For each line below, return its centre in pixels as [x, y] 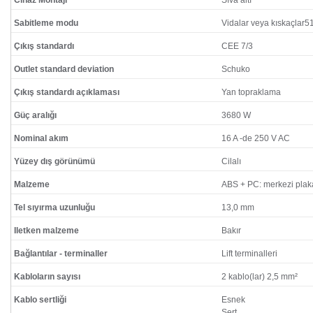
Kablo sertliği [40, 300]
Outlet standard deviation [64, 69]
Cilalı [231, 161]
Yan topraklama [251, 92]
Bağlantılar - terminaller [61, 254]
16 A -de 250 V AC [256, 138]
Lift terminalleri [249, 254]
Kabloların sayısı [47, 277]
